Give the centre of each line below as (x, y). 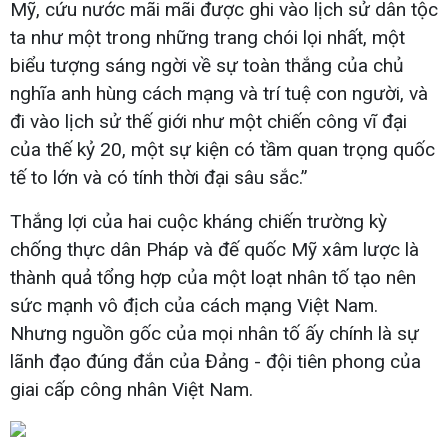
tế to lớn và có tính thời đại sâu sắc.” (159, 178)
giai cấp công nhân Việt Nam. (131, 390)
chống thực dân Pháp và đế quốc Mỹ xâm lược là (214, 250)
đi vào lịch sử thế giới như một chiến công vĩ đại (208, 122)
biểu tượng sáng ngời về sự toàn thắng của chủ (207, 66)
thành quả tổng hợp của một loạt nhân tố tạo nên (213, 278)
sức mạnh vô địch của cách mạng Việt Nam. (194, 306)
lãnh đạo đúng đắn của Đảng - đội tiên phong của (215, 362)
